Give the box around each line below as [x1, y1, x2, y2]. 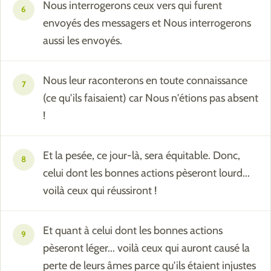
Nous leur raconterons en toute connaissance [43, 74, 247, 88]
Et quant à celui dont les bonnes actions [43, 224, 223, 238]
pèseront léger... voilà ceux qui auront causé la [43, 241, 250, 255]
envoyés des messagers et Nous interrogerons [43, 16, 251, 30]
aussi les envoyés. [43, 34, 122, 48]
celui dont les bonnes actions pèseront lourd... [43, 166, 250, 180]
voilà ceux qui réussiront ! [43, 184, 157, 198]
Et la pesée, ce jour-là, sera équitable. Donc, [43, 149, 240, 163]
